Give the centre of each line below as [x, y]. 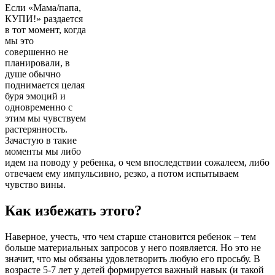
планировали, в [37, 63]
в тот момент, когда [45, 30]
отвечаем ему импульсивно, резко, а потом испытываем [122, 174]
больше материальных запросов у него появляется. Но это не [133, 247]
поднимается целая [45, 85]
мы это [19, 41]
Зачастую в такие [41, 141]
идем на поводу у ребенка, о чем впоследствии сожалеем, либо [137, 163]
